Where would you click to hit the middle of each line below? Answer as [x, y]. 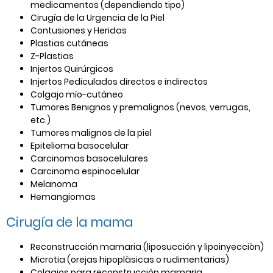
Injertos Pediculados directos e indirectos [119, 81]
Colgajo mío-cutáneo [77, 94]
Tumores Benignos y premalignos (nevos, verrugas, [140, 107]
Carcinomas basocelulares [89, 158]
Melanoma [54, 184]
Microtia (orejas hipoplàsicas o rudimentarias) [130, 259]
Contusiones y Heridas [79, 30]
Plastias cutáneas [69, 43]
